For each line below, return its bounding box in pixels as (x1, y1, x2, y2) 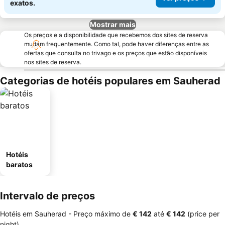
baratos (6, 160, 33, 169)
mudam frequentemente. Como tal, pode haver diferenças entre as (24, 40, 209, 48)
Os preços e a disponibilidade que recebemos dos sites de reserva (24, 31, 208, 39)
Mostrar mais (89, 20, 136, 29)
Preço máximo (73, 209, 120, 218)
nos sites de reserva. (24, 58, 81, 66)
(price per (185, 209, 219, 218)
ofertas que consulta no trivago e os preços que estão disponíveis (24, 49, 207, 57)
